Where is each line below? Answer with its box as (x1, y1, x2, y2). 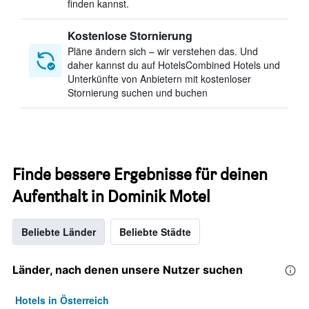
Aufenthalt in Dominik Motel (12, 186, 210, 206)
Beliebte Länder (21, 225, 96, 239)
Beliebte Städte (119, 225, 191, 239)
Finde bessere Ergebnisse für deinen (12, 164, 268, 184)
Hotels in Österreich (15, 293, 109, 307)
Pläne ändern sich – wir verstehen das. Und (68, 44, 258, 58)
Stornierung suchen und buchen (68, 86, 208, 99)
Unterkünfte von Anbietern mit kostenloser (68, 72, 251, 86)
